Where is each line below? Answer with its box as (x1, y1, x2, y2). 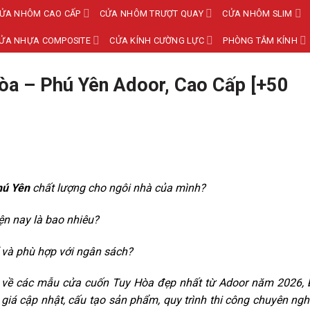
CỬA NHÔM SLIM (222, 8, 293, 19)
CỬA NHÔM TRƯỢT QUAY (99, 8, 203, 19)
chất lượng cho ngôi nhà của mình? (30, 181, 206, 194)
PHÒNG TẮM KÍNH (223, 35, 298, 46)
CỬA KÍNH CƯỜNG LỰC (109, 35, 204, 46)
